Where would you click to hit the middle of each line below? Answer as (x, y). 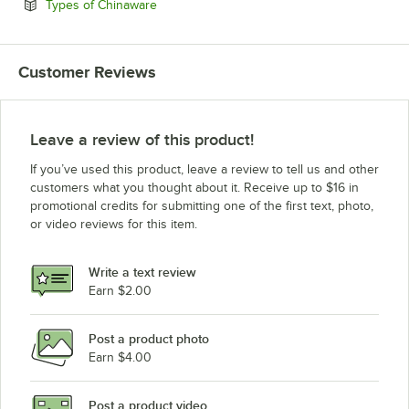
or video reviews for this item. (114, 225)
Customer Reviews (87, 73)
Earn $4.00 (120, 357)
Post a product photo (149, 338)
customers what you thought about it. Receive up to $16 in (194, 188)
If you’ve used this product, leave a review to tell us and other (204, 170)
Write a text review (142, 272)
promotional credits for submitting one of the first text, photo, (202, 206)
